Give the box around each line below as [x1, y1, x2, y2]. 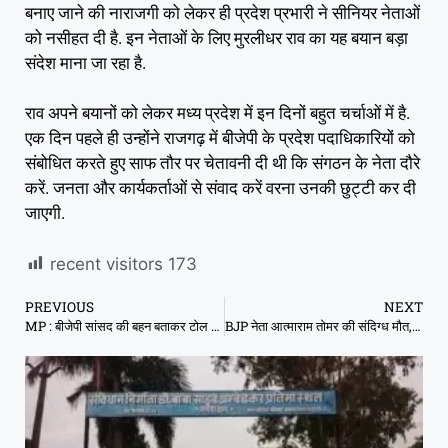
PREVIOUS [25, 297, 94, 316]
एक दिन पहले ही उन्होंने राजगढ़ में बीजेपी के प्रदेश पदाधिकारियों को [25, 128, 415, 149]
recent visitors [50, 253, 163, 274]
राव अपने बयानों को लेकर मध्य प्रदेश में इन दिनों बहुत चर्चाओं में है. [25, 103, 410, 124]
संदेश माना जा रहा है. [25, 52, 146, 73]
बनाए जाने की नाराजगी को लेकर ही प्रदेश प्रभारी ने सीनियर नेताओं [25, 2, 420, 23]
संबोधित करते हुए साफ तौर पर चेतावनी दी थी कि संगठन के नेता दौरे [25, 153, 420, 174]
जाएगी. [25, 203, 65, 224]
